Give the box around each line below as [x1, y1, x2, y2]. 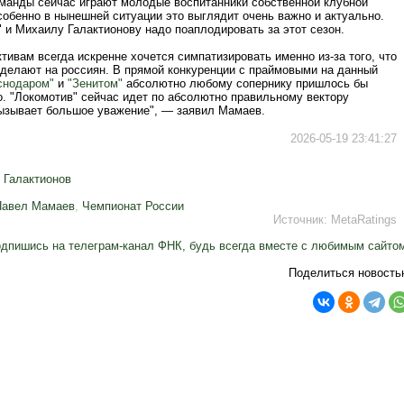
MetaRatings [331, 213, 397, 226]
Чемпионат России [82, 199, 184, 213]
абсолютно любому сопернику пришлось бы [123, 77, 368, 90]
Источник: [273, 213, 331, 226]
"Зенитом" [68, 77, 123, 90]
